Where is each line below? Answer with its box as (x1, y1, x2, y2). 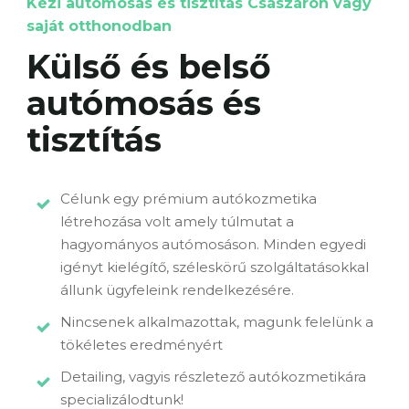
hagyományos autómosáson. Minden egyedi (60, 235, 367, 253)
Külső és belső (26, 46, 271, 87)
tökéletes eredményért (60, 335, 224, 353)
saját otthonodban (26, 16, 172, 35)
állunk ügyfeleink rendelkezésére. (60, 280, 295, 299)
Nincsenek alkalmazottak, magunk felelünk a (60, 312, 374, 330)
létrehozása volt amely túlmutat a (60, 212, 295, 230)
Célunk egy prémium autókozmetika (60, 189, 318, 207)
